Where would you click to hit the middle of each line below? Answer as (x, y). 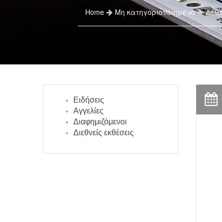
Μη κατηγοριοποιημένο (155, 12)
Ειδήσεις (89, 100)
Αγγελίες (88, 111)
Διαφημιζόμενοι (100, 122)
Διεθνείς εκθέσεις (104, 133)
